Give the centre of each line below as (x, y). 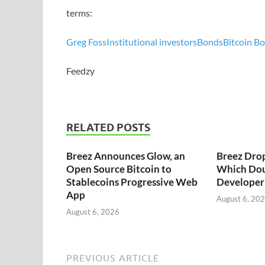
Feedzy (80, 70)
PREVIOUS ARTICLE (113, 258)
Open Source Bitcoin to (119, 169)
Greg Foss (86, 41)
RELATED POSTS (108, 127)
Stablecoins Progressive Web (132, 182)
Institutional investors (152, 41)
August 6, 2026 (93, 212)
